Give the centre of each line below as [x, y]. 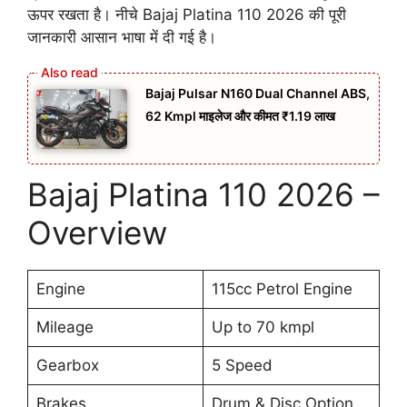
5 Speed [242, 366]
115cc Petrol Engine [282, 289]
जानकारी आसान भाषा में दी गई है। [122, 38]
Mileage [65, 328]
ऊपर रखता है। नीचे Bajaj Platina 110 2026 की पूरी [187, 15]
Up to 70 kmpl [263, 328]
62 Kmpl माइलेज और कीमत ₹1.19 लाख [240, 115]
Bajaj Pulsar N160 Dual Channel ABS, [258, 93]
